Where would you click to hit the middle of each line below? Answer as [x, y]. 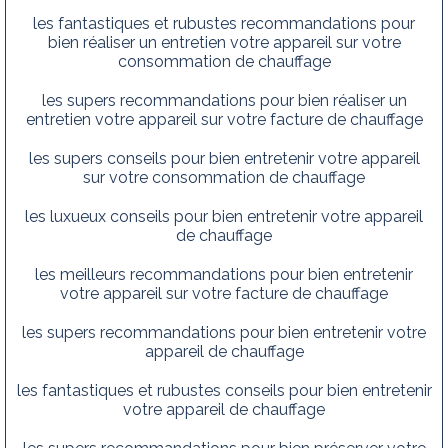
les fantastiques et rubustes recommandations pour [224, 23]
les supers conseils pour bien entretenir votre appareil [224, 158]
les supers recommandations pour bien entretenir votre [224, 332]
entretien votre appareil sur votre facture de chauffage [224, 119]
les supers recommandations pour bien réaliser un [224, 100]
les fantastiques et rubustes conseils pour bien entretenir [224, 390]
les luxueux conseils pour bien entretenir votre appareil [224, 216]
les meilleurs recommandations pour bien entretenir [224, 274]
